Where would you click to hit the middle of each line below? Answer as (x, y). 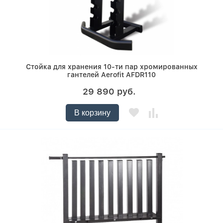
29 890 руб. (109, 92)
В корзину (92, 113)
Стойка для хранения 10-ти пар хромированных (111, 67)
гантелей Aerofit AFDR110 (111, 75)
